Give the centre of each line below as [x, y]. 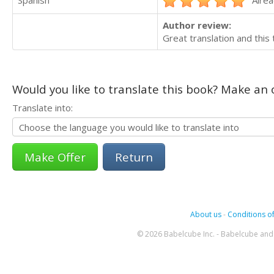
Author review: [197, 25]
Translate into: [43, 108]
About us [206, 215]
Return [134, 157]
